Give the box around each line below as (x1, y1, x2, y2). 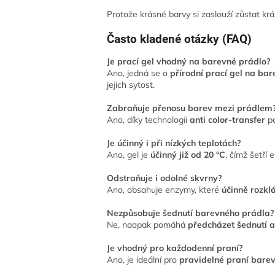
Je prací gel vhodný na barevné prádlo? (107, 55, 271, 67)
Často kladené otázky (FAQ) (107, 33, 252, 47)
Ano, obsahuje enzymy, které (107, 184, 222, 195)
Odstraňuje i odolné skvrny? (107, 172, 223, 184)
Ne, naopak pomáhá (107, 219, 188, 230)
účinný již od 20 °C (150, 149, 226, 160)
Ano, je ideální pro (107, 254, 180, 265)
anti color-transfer (190, 114, 266, 125)
